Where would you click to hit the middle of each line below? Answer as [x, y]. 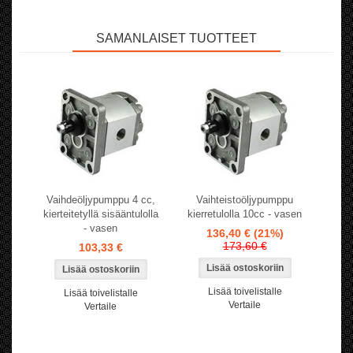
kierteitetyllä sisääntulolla [100, 214]
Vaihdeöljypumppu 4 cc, [100, 200]
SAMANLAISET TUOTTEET [176, 39]
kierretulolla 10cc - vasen [245, 214]
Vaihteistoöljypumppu [245, 200]
